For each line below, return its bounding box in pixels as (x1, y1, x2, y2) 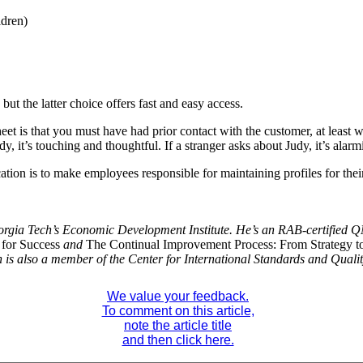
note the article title (124, 318, 232, 332)
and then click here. (122, 333, 234, 347)
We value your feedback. (107, 289, 249, 303)
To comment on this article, (101, 304, 254, 318)
